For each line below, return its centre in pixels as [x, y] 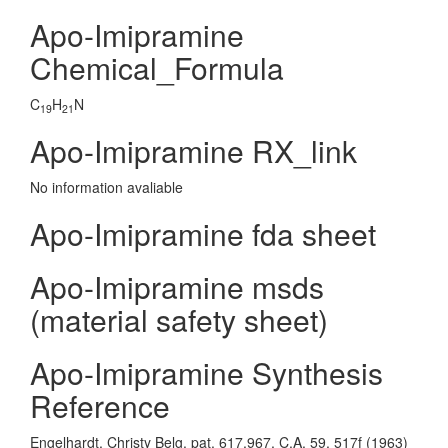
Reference [100, 405]
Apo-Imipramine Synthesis [206, 372]
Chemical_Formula [157, 67]
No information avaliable [106, 187]
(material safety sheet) [179, 319]
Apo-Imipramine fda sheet [203, 233]
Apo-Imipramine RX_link [193, 150]
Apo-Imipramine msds [177, 286]
